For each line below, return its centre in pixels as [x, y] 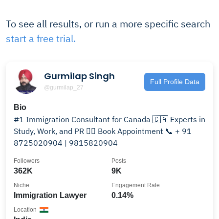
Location [25, 210]
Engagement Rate [136, 185]
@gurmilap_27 [64, 87]
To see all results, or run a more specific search [108, 24]
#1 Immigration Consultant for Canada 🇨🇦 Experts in [109, 119]
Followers [27, 161]
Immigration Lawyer [50, 195]
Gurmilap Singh [79, 76]
